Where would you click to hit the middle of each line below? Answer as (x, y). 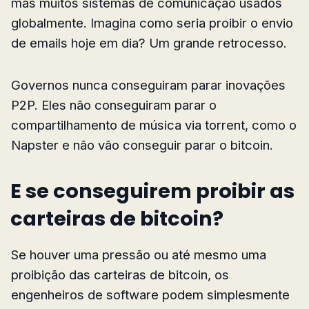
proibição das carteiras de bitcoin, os (120, 275)
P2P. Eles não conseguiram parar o (114, 105)
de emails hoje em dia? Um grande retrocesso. (149, 43)
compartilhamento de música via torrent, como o (154, 125)
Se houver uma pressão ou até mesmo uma (139, 255)
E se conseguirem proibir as (152, 191)
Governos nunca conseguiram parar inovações (148, 85)
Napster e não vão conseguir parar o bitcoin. (142, 145)
